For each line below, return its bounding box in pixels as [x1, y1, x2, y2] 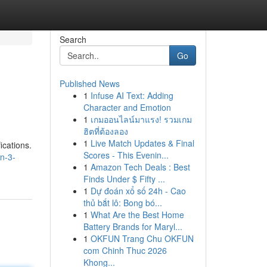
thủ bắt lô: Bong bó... [83, 197, 162, 209]
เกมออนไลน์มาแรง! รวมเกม [90, 113, 192, 125]
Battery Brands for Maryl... [83, 221, 182, 232]
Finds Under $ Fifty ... [83, 173, 165, 185]
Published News [59, 77, 120, 89]
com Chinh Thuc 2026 [83, 244, 167, 256]
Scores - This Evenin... [83, 149, 169, 161]
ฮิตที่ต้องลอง [83, 125, 128, 137]
